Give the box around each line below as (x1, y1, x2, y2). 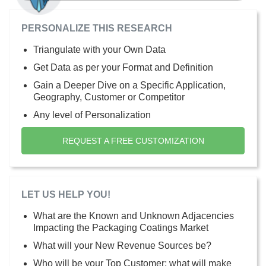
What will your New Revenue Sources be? (33, 240, 211, 251)
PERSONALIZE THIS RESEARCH (21, 23, 172, 33)
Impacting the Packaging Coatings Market (33, 222, 208, 233)
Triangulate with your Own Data (33, 44, 166, 55)
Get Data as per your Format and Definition (33, 62, 213, 72)
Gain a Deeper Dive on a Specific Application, (33, 80, 226, 90)
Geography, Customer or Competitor (33, 91, 185, 102)
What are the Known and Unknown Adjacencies (33, 210, 234, 221)
